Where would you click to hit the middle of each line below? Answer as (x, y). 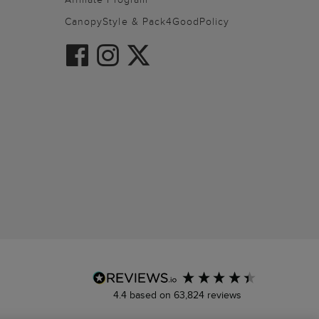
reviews (223, 295)
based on (151, 295)
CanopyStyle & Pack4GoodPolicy (147, 21)
